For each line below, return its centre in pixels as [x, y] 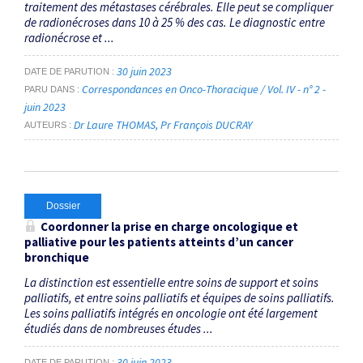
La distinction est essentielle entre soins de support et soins [171, 283]
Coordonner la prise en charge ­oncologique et [169, 227]
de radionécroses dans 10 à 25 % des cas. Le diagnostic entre [175, 22]
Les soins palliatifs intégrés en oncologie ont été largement [171, 314]
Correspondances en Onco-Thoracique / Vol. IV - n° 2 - [204, 89]
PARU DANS [49, 89]
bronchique [57, 258]
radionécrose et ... [69, 38]
